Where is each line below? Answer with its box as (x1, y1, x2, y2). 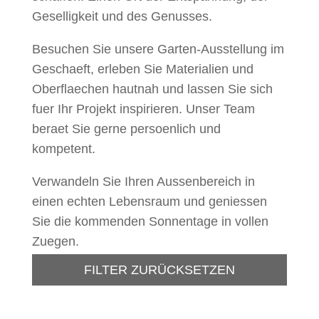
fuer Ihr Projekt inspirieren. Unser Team (31, 101, 255, 116)
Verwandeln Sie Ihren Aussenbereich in (31, 174, 255, 189)
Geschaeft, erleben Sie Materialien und (31, 61, 253, 76)
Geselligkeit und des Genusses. (31, 9, 212, 23)
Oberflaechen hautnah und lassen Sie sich (31, 81, 273, 96)
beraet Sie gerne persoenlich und (31, 121, 221, 136)
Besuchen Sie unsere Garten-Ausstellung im (31, 41, 284, 56)
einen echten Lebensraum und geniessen (31, 194, 267, 209)
